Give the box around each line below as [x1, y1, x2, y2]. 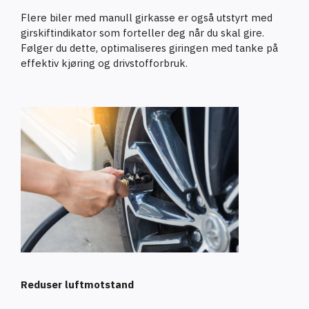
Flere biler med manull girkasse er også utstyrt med [21, 11, 272, 24]
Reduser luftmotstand [21, 277, 134, 291]
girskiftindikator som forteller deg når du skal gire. [21, 26, 264, 39]
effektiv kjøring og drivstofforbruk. [21, 57, 188, 70]
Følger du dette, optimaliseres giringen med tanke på [21, 41, 278, 54]
